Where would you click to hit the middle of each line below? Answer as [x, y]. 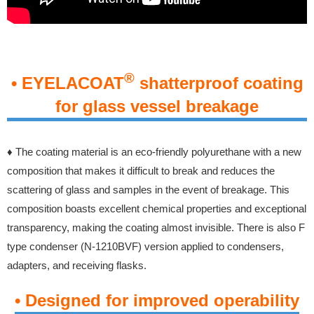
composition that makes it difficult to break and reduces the [141, 170]
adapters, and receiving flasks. [77, 265]
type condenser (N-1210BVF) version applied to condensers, [145, 246]
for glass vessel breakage [157, 106]
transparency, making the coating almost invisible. [122, 227]
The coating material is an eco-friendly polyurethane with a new [158, 151]
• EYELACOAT [67, 83]
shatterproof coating [219, 83]
